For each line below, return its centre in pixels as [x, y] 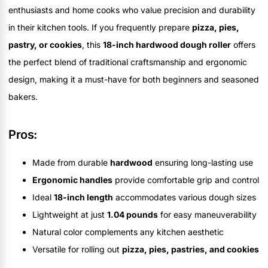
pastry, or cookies [45, 45]
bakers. [23, 97]
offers [243, 45]
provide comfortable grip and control [186, 180]
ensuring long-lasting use [203, 163]
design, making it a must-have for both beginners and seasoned [134, 80]
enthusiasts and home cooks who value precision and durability [132, 10]
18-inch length [83, 197]
